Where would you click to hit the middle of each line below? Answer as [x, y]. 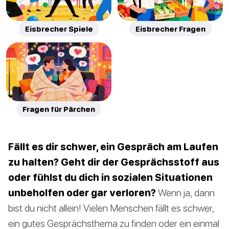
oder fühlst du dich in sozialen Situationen [110, 177]
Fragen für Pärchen [59, 109]
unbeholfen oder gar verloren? [82, 192]
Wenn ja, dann [185, 192]
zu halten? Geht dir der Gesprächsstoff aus [114, 162]
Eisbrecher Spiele [59, 28]
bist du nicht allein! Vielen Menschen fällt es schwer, [111, 208]
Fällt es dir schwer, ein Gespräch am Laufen [113, 146]
